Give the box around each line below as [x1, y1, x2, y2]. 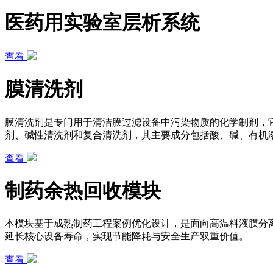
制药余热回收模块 [5, 179, 161, 202]
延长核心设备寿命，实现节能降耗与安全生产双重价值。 [5, 231, 249, 242]
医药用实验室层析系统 [5, 12, 200, 34]
